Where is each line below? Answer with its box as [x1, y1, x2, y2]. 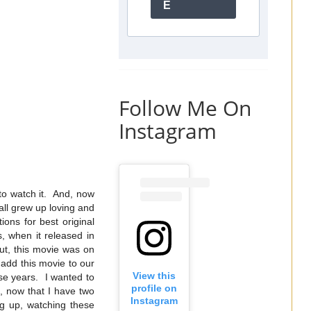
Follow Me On [119, 93, 251, 122]
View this [133, 270, 176, 282]
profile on [131, 283, 177, 294]
